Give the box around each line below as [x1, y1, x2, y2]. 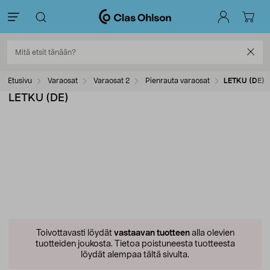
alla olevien [189, 229, 234, 237]
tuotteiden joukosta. [35, 240, 113, 248]
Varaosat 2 [92, 77, 130, 84]
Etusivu [8, 77, 32, 84]
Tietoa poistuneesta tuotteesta [112, 240, 235, 248]
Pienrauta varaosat [143, 77, 210, 84]
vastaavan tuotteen [113, 229, 190, 237]
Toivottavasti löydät [36, 229, 114, 237]
